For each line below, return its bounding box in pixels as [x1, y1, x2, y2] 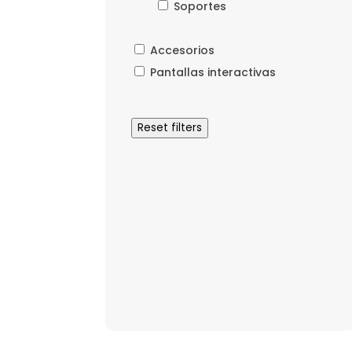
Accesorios [149, 42, 214, 59]
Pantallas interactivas [149, 64, 276, 81]
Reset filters [137, 120, 202, 136]
